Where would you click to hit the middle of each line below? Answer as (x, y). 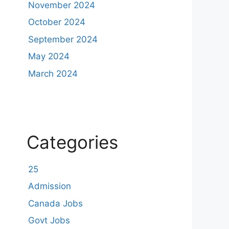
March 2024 (53, 73)
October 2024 (56, 22)
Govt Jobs (49, 220)
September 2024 (63, 39)
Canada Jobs (55, 203)
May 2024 (49, 56)
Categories (72, 142)
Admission (49, 186)
